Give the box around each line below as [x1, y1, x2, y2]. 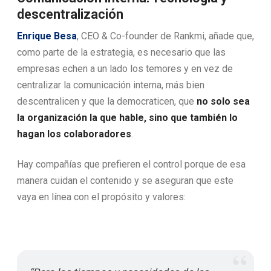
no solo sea [197, 96, 250, 108]
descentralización [17, 6, 123, 22]
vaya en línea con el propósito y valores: [17, 191, 186, 203]
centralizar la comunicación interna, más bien [17, 79, 204, 91]
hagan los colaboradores [17, 128, 131, 140]
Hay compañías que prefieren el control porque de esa [17, 158, 246, 171]
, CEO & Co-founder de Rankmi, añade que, [77, 30, 254, 42]
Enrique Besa [17, 30, 77, 42]
